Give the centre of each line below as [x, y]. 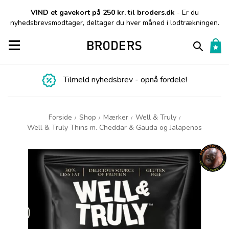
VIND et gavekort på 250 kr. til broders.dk [104, 13]
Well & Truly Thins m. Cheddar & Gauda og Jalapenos [114, 128]
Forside [60, 118]
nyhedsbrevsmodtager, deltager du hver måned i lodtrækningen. [114, 23]
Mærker [116, 118]
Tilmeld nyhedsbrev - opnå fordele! [125, 80]
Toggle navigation [43, 45]
